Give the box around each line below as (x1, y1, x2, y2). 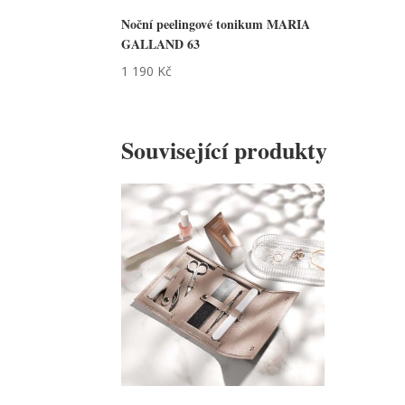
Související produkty (121, 133, 328, 168)
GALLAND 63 (121, 34, 201, 54)
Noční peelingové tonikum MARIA (121, 14, 311, 34)
